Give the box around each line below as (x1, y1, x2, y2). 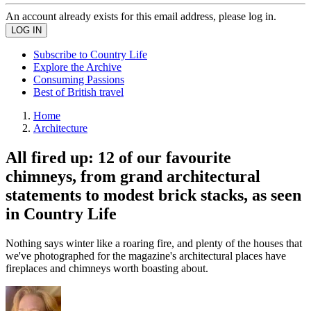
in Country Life (6, 204, 117, 223)
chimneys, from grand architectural (6, 167, 260, 185)
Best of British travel (33, 86, 124, 98)
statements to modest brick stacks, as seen (6, 185, 301, 204)
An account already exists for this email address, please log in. (6, 10, 276, 22)
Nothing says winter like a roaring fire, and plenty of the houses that (6, 237, 302, 249)
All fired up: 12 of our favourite (6, 148, 231, 167)
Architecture (33, 122, 87, 134)
